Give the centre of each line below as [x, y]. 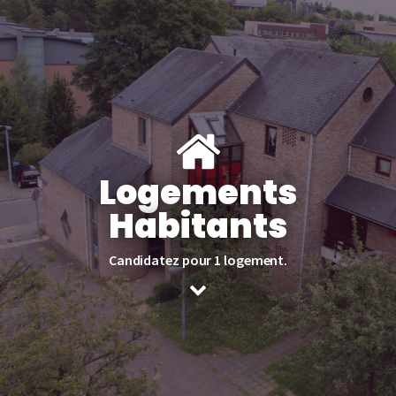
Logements [198, 192]
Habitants [198, 225]
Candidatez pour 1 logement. [198, 259]
